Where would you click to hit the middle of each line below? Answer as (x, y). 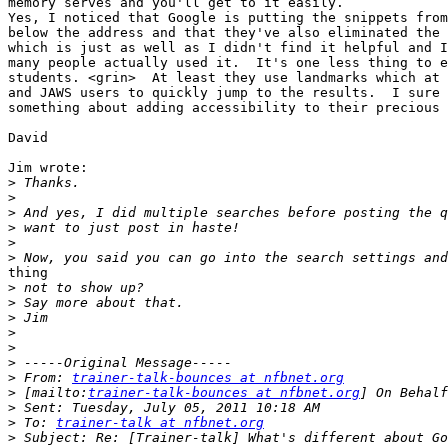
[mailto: (52, 393)
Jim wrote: (48, 168)
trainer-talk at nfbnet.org (160, 423)
